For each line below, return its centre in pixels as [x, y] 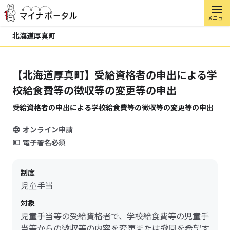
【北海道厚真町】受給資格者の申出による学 [115, 75]
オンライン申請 [48, 129]
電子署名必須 [44, 142]
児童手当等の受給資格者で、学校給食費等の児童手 [115, 216]
